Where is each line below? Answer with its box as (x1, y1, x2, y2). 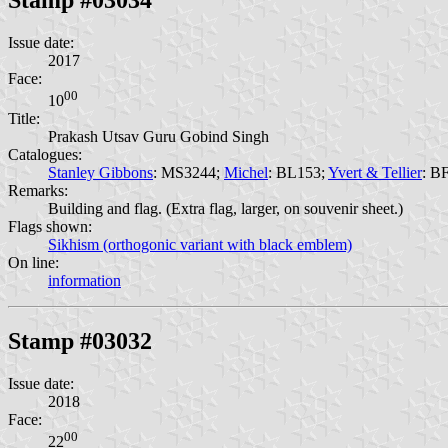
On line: (8, 254, 59, 272)
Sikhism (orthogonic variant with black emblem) (48, 236, 352, 254)
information (48, 272, 121, 290)
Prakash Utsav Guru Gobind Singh (48, 128, 269, 146)
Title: (8, 110, 40, 128)
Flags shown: (8, 218, 92, 236)
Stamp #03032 (8, 328, 152, 355)
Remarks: (8, 182, 68, 200)
